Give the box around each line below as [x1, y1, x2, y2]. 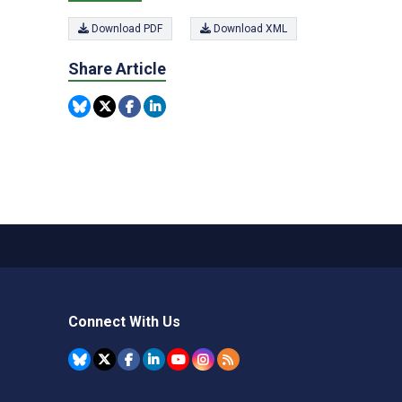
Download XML [211, 22, 287, 35]
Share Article [68, 59, 166, 78]
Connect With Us [68, 313, 180, 330]
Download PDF [89, 22, 162, 35]
